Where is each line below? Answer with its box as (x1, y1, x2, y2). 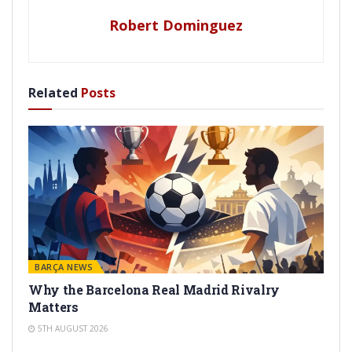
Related (28, 83, 78, 101)
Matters (28, 298, 79, 315)
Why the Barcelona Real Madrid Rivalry (28, 280, 280, 298)
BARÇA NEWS (35, 260, 93, 273)
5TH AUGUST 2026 (35, 322, 108, 334)
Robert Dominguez (109, 15, 243, 35)
